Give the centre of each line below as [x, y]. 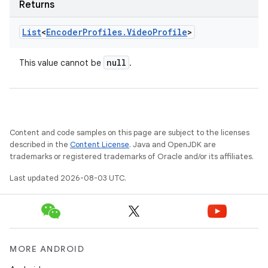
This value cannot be [61, 63]
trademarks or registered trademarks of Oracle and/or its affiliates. [132, 156]
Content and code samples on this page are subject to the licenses [130, 133]
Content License [100, 144]
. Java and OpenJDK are [173, 144]
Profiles [102, 32]
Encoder [64, 32]
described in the [40, 144]
